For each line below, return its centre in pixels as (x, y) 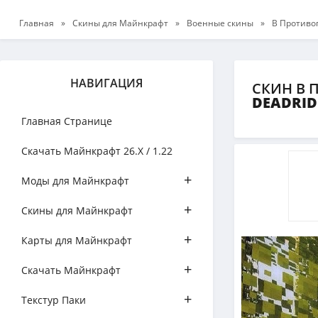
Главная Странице (67, 121)
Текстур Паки (54, 300)
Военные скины (220, 23)
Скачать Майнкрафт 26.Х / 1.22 (97, 151)
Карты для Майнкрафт (77, 240)
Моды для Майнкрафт (75, 181)
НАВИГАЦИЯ (106, 83)
